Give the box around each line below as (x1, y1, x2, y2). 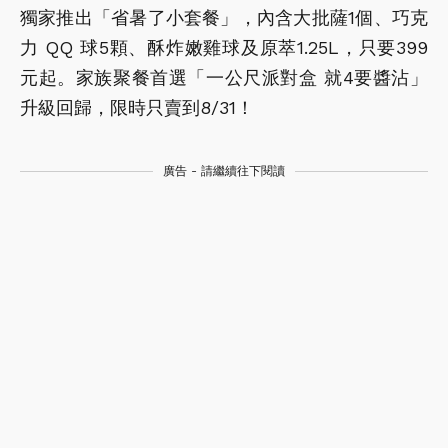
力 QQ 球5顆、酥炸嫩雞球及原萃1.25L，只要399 (20, 36, 428, 58)
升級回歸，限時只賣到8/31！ (20, 96, 254, 118)
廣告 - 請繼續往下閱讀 (163, 163, 285, 178)
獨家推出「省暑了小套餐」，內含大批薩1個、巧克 (20, 6, 428, 28)
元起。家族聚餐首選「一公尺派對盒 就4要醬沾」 (20, 66, 428, 88)
